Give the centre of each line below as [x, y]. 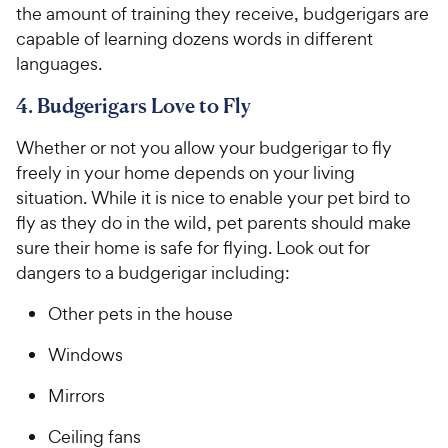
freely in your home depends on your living [185, 173]
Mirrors [76, 396]
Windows [85, 355]
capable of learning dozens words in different [194, 39]
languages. [59, 64]
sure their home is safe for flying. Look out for [193, 248]
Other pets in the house [140, 314]
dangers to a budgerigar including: [153, 273]
